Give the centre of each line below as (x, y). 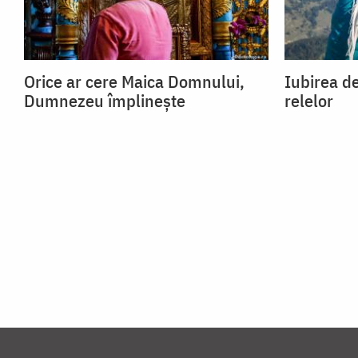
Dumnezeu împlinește (105, 101)
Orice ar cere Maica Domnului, (134, 82)
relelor (309, 101)
